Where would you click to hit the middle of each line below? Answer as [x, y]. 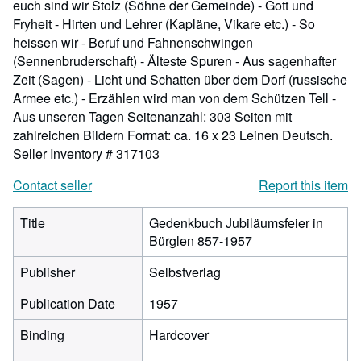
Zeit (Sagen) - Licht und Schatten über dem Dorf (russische [180, 79]
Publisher [48, 272]
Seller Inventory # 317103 [86, 154]
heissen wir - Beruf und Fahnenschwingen [133, 42]
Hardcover [179, 335]
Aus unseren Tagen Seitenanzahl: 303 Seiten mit [152, 116]
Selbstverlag [185, 272]
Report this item [303, 185]
